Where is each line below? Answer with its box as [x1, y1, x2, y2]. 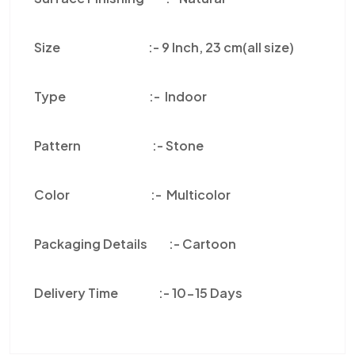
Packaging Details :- [34, 235, 182, 252]
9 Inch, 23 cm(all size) [162, 39, 294, 55]
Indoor [162, 88, 207, 105]
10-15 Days [172, 284, 242, 301]
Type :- [34, 88, 162, 105]
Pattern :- [34, 137, 166, 154]
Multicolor [164, 186, 231, 203]
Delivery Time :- [34, 284, 172, 301]
